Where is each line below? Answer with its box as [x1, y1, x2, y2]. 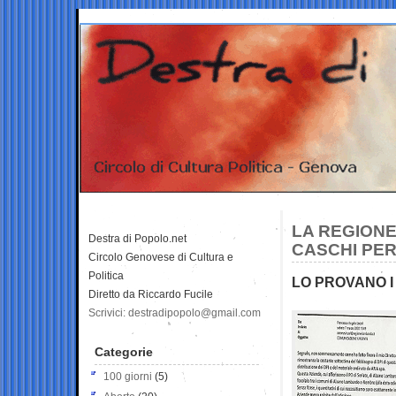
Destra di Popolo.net [88, 232, 187, 245]
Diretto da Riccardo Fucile [88, 287, 213, 301]
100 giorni [103, 369, 152, 383]
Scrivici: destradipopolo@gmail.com [88, 306, 261, 319]
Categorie [95, 344, 153, 359]
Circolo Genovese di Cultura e [88, 250, 233, 263]
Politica [88, 269, 124, 282]
